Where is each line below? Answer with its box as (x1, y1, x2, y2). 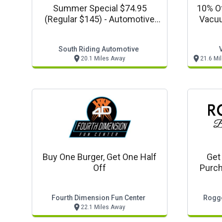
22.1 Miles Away (80, 204, 125, 211)
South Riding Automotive (58, 45, 139, 53)
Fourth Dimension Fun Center (52, 194, 146, 202)
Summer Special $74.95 (53, 3, 147, 13)
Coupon (84, 25, 115, 35)
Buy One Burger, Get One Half (43, 152, 157, 162)
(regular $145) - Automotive (45, 14, 104, 24)
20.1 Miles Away (80, 55, 125, 62)
